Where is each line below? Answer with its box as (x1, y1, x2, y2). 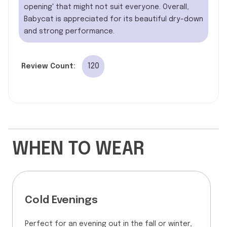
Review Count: (21, 62, 75, 70)
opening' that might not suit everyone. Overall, (24, 3, 189, 11)
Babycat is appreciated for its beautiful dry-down (24, 15, 203, 23)
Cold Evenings (25, 195, 98, 206)
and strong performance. (24, 27, 115, 35)
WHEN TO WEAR (12, 140, 144, 159)
